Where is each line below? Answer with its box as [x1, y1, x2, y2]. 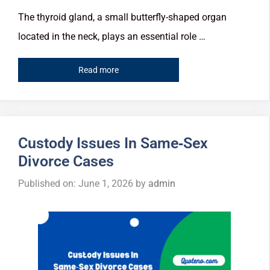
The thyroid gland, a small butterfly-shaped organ [18, 11, 227, 23]
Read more [78, 65, 119, 75]
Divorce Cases [18, 152, 114, 171]
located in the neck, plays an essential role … [18, 30, 206, 42]
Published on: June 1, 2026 [18, 178, 133, 190]
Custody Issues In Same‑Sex [18, 134, 208, 152]
